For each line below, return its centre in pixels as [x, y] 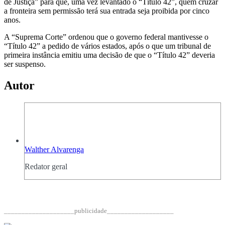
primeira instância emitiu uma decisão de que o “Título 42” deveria [109, 55]
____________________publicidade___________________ [89, 210]
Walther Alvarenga [54, 149]
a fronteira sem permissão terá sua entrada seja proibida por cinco [107, 11]
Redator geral [46, 166]
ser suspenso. [25, 64]
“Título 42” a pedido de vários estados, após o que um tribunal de [107, 46]
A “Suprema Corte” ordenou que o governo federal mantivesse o [106, 37]
